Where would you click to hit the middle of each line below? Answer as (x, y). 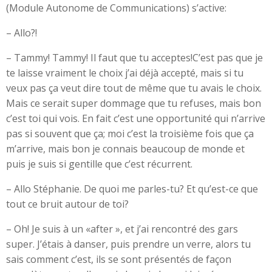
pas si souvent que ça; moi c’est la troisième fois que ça (130, 134)
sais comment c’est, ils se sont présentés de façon (119, 259)
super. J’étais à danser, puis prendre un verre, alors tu (128, 244)
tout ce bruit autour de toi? (67, 204)
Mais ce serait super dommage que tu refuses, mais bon (134, 103)
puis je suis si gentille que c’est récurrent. (99, 164)
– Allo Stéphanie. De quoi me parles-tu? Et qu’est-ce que (132, 189)
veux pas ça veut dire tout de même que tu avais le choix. (134, 88)
